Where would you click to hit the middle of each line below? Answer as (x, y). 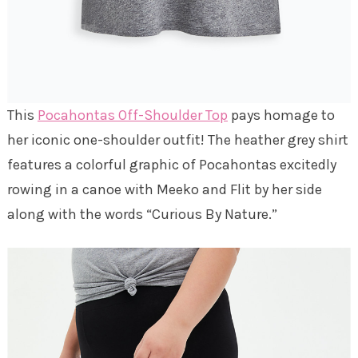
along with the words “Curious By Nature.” (142, 215)
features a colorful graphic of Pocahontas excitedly (171, 165)
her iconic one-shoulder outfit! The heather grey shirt (177, 140)
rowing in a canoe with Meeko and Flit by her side (164, 190)
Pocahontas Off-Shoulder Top (132, 115)
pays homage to (281, 115)
